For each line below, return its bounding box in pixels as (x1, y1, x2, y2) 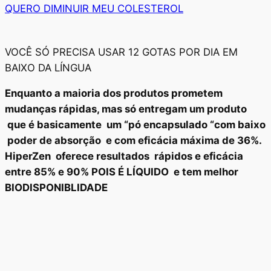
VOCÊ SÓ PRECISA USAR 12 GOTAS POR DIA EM (5, 45, 238, 58)
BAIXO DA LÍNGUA (5, 61, 91, 74)
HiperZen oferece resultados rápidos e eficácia (5, 150, 243, 163)
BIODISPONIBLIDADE (5, 181, 108, 194)
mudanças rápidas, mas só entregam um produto (5, 103, 247, 116)
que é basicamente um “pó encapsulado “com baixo (5, 119, 266, 131)
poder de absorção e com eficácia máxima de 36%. (5, 134, 264, 147)
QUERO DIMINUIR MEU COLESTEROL (5, 2, 183, 15)
